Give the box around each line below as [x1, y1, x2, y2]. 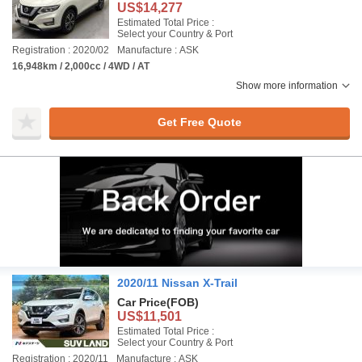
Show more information [236, 80, 338, 91]
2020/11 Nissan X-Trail [117, 276, 238, 289]
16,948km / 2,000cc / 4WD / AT [12, 61, 149, 72]
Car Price [117, 296, 166, 309]
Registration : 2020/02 [12, 44, 109, 56]
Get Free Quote [157, 115, 242, 128]
